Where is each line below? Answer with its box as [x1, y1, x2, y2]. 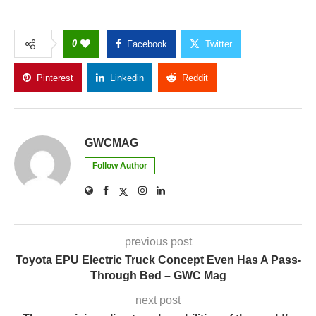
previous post [124, 235, 192, 248]
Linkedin [110, 72, 144, 83]
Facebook [127, 38, 167, 49]
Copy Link [245, 72, 286, 83]
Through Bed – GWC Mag [90, 269, 226, 281]
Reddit [182, 72, 208, 83]
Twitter [205, 38, 232, 49]
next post [135, 293, 181, 306]
